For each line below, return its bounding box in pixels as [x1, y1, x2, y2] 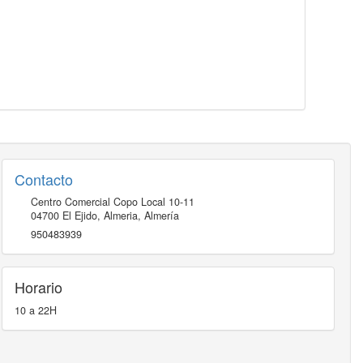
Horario [14, 276, 62, 298]
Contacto [14, 169, 73, 190]
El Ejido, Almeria [62, 208, 138, 224]
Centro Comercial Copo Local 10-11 [30, 194, 194, 210]
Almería [143, 208, 179, 224]
